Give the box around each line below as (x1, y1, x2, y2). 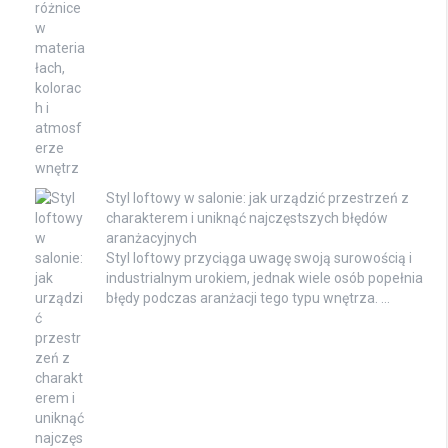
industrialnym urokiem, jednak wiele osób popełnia (106, 270, 423, 287)
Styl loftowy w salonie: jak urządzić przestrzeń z (106, 190, 409, 207)
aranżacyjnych (106, 230, 197, 247)
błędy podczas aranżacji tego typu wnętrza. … (106, 290, 390, 307)
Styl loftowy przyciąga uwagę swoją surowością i (106, 250, 412, 267)
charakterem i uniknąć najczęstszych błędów (106, 210, 388, 227)
